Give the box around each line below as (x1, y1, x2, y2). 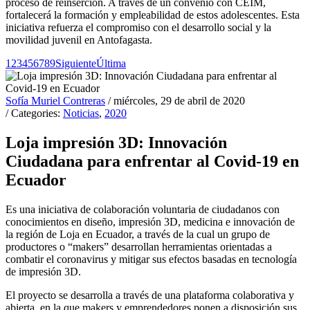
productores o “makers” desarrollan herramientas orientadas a (6, 240, 272, 253)
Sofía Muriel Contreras (6, 95, 105, 107)
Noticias (63, 107, 99, 120)
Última (96, 57, 126, 70)
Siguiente (55, 57, 96, 70)
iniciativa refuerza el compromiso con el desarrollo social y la (6, 21, 271, 34)
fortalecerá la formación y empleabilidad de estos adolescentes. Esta (6, 9, 300, 21)
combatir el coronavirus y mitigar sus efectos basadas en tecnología (6, 253, 297, 265)
